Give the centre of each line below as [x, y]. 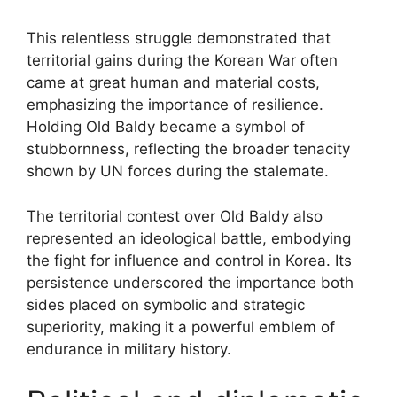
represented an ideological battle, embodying [189, 238]
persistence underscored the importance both [190, 282]
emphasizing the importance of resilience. [175, 105]
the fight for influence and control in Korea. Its [189, 260]
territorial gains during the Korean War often [182, 60]
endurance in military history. [129, 349]
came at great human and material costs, [173, 82]
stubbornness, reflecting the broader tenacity [188, 149]
